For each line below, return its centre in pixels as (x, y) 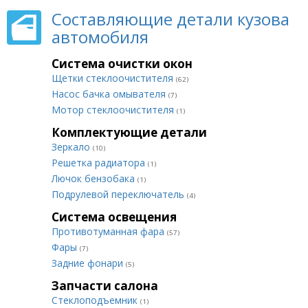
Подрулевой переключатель (119, 194)
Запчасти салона (105, 286)
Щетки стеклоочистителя (114, 78)
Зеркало (72, 147)
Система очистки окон (122, 64)
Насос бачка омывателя (110, 94)
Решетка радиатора (100, 163)
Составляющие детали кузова (170, 19)
